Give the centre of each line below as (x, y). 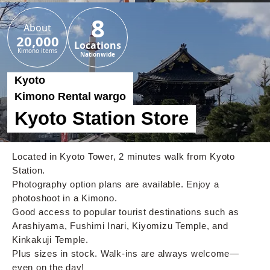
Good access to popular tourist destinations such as (126, 212)
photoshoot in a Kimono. (65, 198)
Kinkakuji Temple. (50, 240)
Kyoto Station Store (102, 119)
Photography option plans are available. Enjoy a (116, 184)
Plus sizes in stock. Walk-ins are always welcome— (126, 254)
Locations (98, 45)
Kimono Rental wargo (70, 97)
